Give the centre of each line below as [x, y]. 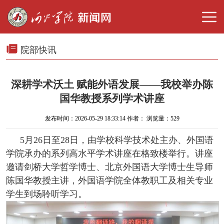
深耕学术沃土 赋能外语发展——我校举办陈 [112, 85]
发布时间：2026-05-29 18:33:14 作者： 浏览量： [107, 118]
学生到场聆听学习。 [46, 194]
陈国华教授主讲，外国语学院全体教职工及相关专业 [109, 180]
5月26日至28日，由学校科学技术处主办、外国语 [116, 140]
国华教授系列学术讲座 [112, 99]
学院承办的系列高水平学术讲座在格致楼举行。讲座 [109, 153]
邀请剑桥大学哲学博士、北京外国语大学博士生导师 [109, 167]
